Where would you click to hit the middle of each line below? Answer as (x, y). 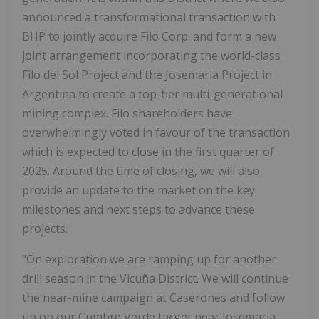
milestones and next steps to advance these (138, 210)
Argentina (50, 94)
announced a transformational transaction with (149, 17)
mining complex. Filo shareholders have (127, 114)
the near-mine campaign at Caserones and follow (153, 298)
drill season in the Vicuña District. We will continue (155, 279)
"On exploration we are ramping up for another (149, 260)
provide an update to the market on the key (138, 190)
